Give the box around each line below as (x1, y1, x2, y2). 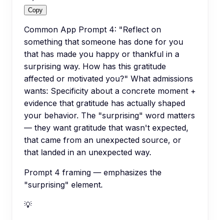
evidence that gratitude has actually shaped (24, 98, 185, 108)
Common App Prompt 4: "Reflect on (24, 24, 161, 34)
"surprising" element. (24, 179, 103, 190)
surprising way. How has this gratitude (24, 61, 166, 71)
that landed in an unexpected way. (24, 147, 151, 157)
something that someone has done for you (24, 36, 183, 47)
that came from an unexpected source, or (24, 135, 181, 145)
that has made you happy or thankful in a (24, 49, 179, 59)
